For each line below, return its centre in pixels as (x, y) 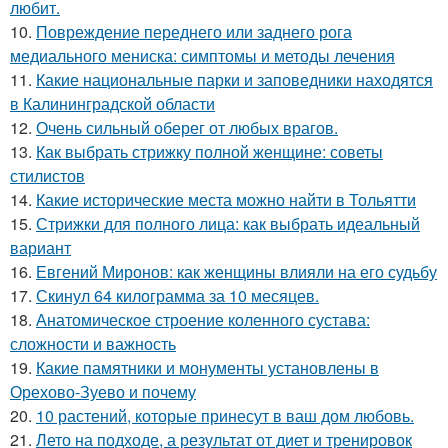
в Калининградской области (112, 103)
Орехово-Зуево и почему (103, 391)
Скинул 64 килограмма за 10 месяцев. (177, 295)
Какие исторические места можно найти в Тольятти (226, 199)
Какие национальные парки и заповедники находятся (234, 79)
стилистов (47, 175)
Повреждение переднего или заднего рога (194, 31)
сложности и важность (93, 343)
